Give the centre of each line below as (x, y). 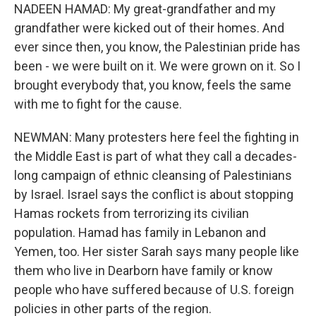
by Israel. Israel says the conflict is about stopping (154, 194)
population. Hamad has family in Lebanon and (140, 232)
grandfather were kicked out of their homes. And (149, 28)
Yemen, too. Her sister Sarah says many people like (157, 251)
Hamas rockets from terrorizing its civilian (132, 213)
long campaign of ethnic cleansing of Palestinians (153, 175)
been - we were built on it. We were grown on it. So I (157, 66)
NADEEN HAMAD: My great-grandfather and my (145, 9)
